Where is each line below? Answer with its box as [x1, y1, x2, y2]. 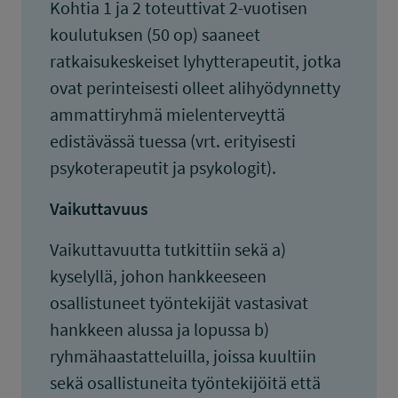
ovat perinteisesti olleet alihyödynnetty [50, 76, 340, 99]
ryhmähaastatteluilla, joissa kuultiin [50, 345, 316, 367]
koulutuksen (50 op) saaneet [50, 23, 260, 45]
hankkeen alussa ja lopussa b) [50, 318, 269, 340]
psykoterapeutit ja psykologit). [50, 156, 276, 179]
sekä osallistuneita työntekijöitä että [50, 371, 321, 394]
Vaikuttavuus [50, 197, 148, 219]
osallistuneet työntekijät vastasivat [50, 291, 308, 314]
